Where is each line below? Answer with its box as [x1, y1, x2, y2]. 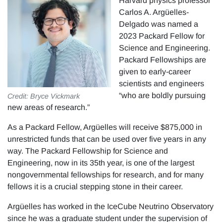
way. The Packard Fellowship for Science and [7, 147, 168, 155]
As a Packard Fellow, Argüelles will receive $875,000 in [7, 123, 202, 131]
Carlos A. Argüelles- [119, 8, 189, 16]
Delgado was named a [119, 20, 198, 28]
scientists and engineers [119, 79, 204, 88]
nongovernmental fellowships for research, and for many [7, 170, 204, 179]
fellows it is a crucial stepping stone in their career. [7, 182, 183, 191]
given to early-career [119, 67, 191, 76]
